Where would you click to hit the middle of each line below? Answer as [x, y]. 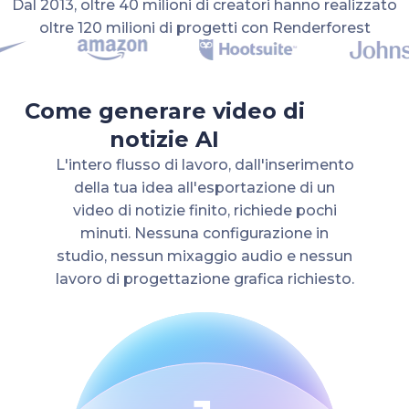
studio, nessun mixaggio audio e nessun [204, 256]
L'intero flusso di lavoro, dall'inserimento [204, 164]
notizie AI [164, 139]
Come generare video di [164, 110]
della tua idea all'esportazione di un [204, 187]
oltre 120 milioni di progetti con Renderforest [204, 27]
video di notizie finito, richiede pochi [204, 210]
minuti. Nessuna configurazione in [204, 233]
